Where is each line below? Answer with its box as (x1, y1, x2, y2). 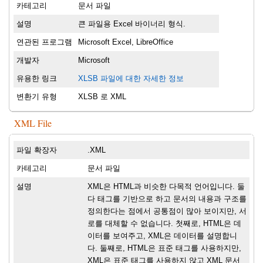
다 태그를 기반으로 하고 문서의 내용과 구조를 (87, 194, 247, 204)
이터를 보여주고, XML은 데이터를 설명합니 (87, 231, 237, 241)
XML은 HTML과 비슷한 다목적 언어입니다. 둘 (87, 182, 245, 191)
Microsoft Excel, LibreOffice (78, 38, 173, 47)
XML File (14, 117, 52, 130)
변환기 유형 (16, 92, 57, 102)
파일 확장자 (16, 146, 57, 155)
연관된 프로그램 (16, 38, 72, 47)
